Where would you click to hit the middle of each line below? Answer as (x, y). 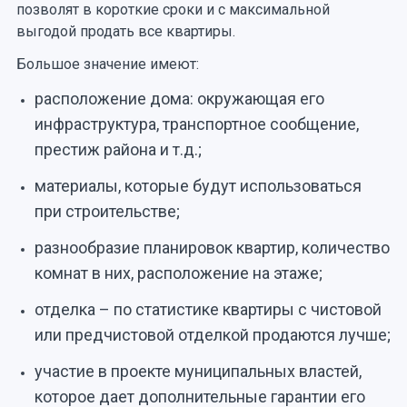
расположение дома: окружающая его (179, 98)
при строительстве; (107, 211)
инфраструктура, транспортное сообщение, (196, 124)
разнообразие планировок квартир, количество (212, 247)
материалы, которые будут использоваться (198, 185)
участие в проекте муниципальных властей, (198, 371)
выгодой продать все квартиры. (125, 31)
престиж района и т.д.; (118, 149)
